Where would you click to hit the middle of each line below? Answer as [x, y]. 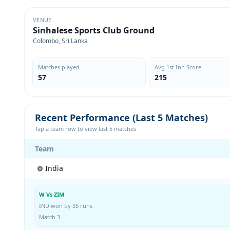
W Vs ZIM [52, 194]
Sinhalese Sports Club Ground [94, 30]
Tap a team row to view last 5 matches [85, 129]
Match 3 [50, 217]
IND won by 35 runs [66, 206]
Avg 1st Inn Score [178, 67]
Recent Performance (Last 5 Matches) [121, 118]
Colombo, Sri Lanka [60, 41]
